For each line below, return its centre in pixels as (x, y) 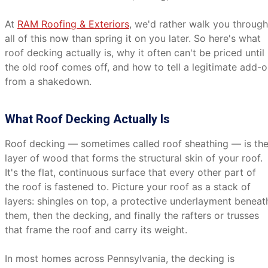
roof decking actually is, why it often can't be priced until (135, 53)
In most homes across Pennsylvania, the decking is (120, 258)
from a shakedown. (48, 81)
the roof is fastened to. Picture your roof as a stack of (128, 187)
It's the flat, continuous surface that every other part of (130, 172)
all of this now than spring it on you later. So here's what (133, 38)
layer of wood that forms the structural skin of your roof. (134, 158)
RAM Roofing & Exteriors (73, 24)
